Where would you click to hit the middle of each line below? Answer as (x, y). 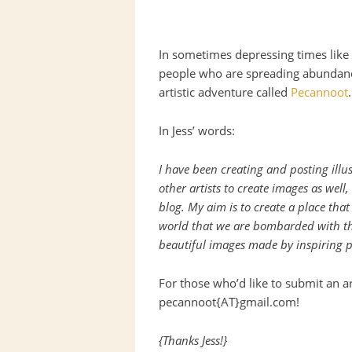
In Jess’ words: (197, 130)
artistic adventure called (225, 92)
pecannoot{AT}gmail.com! (229, 302)
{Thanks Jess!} (193, 340)
